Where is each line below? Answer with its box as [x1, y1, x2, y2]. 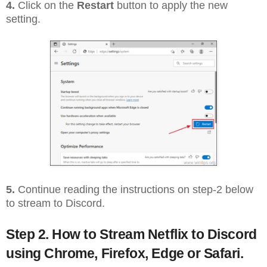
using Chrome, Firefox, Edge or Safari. [6, 245, 244, 261]
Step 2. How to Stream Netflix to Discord [6, 226, 257, 242]
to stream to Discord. [6, 197, 105, 210]
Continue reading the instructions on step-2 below [15, 184, 253, 196]
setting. [6, 13, 41, 26]
